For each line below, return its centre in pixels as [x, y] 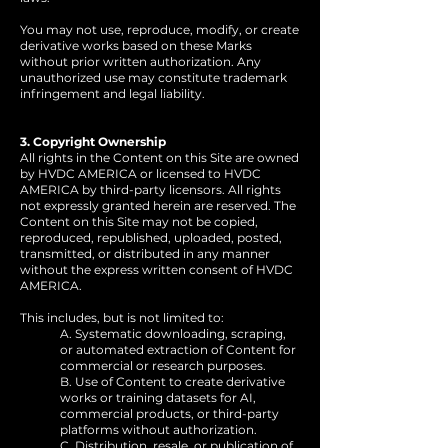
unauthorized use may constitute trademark [153, 77]
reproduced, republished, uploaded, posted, [151, 237]
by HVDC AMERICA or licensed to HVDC [140, 173]
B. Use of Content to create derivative [172, 381]
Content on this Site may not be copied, [139, 221]
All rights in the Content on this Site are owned [159, 157]
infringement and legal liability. [112, 93]
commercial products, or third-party [169, 413]
